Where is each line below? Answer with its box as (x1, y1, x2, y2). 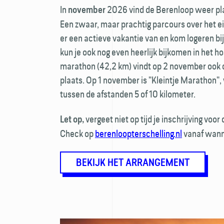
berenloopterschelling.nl (95, 127, 182, 140)
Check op (60, 127, 95, 140)
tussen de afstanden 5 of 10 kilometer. (60, 87, 195, 100)
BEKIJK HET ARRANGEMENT (76, 156, 189, 168)
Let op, (60, 113, 84, 125)
